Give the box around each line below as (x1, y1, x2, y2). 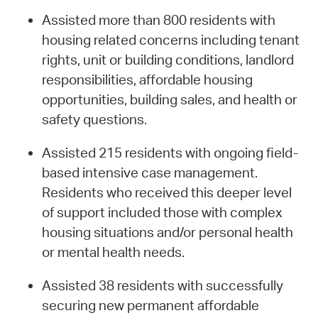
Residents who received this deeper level (41, 183, 292, 201)
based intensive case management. (41, 163, 258, 181)
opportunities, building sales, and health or (41, 91, 297, 109)
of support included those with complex (41, 203, 283, 221)
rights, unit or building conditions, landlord (41, 51, 294, 69)
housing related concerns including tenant (41, 31, 300, 49)
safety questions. (41, 111, 148, 128)
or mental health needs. (41, 243, 186, 261)
